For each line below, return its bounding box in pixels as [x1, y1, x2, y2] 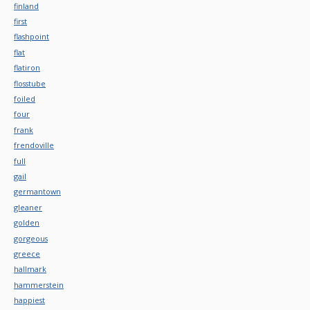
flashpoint [14, 31, 49, 42]
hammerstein [14, 279, 64, 290]
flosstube [14, 77, 46, 89]
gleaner [14, 201, 42, 212]
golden [14, 217, 39, 228]
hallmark [14, 264, 46, 275]
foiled [14, 93, 35, 104]
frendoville [14, 140, 54, 151]
